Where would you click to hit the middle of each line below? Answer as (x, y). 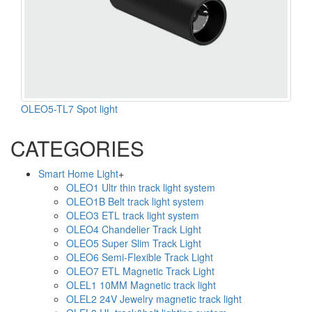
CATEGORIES (77, 148)
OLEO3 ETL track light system (133, 215)
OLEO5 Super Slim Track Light (134, 243)
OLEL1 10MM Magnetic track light (141, 284)
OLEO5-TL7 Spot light (69, 108)
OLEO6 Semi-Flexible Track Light (140, 257)
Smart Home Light (78, 173)
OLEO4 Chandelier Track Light (134, 229)
